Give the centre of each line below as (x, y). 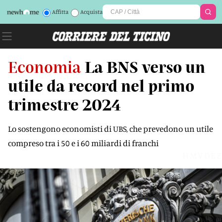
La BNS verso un (145, 66)
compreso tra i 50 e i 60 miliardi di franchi (83, 143)
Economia (44, 66)
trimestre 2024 (64, 104)
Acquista (91, 12)
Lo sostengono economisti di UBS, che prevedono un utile (111, 129)
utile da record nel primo (101, 85)
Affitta (60, 12)
